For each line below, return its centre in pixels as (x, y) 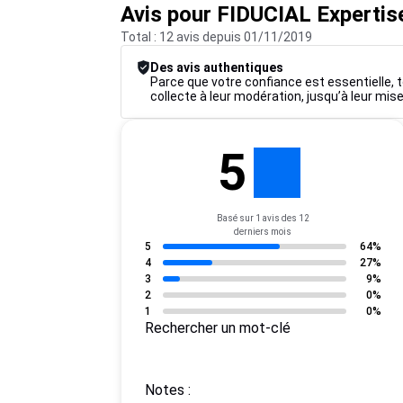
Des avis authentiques (217, 67)
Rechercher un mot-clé (223, 328)
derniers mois (263, 232)
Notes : (173, 390)
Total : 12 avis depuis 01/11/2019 (217, 37)
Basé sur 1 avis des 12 (263, 218)
